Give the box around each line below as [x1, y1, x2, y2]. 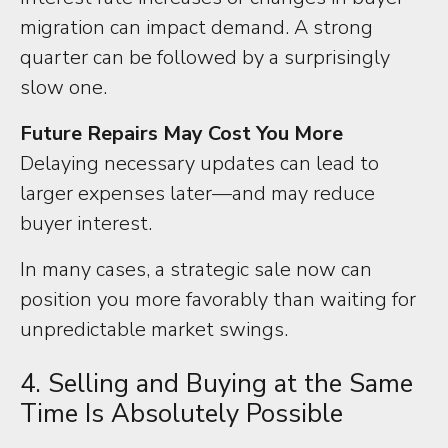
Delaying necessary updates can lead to [20, 150, 379, 177]
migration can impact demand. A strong [20, 14, 373, 41]
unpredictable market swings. [20, 316, 288, 343]
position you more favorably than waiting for [20, 286, 416, 313]
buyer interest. [20, 210, 152, 237]
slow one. [20, 74, 107, 101]
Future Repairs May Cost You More [20, 120, 343, 147]
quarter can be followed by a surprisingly [20, 44, 390, 71]
